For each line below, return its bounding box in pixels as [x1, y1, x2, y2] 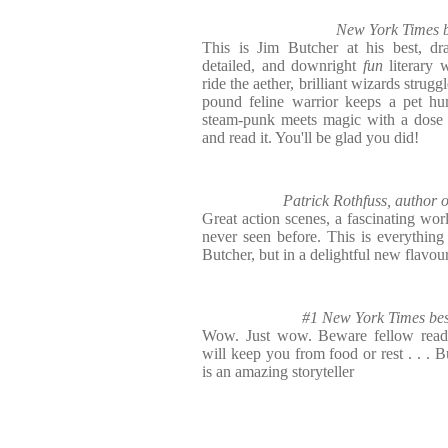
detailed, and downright [202, 57, 363, 74]
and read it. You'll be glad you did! [202, 129, 419, 146]
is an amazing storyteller [202, 363, 354, 380]
